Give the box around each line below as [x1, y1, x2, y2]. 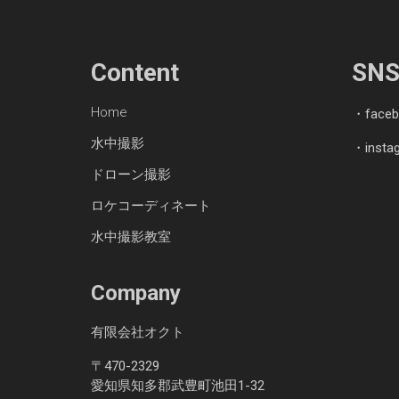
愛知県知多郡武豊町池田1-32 [91, 377, 265, 394]
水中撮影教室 [91, 228, 171, 245]
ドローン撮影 [91, 166, 171, 183]
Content [91, 57, 179, 87]
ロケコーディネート [91, 197, 211, 214]
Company [91, 280, 181, 305]
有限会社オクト [91, 323, 184, 340]
